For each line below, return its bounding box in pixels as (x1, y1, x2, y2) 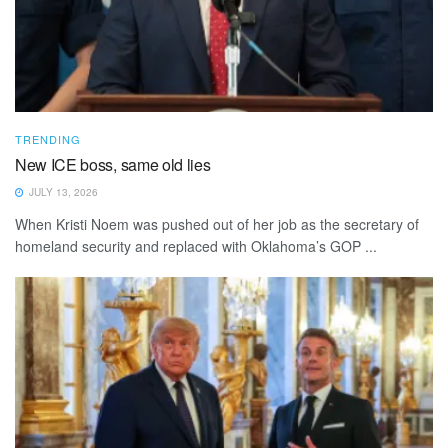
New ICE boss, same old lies (15, 152, 211, 176)
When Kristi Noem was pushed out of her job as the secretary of (15, 213, 419, 234)
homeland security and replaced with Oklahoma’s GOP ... (15, 235, 377, 256)
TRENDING (15, 130, 81, 147)
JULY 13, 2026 (26, 184, 98, 199)
